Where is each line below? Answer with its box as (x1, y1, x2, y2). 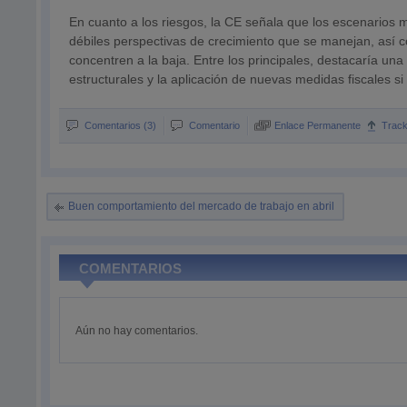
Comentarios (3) (84, 120, 157, 131)
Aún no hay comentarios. (75, 324, 199, 337)
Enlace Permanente (274, 120, 362, 131)
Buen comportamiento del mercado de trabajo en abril (68, 200, 335, 213)
